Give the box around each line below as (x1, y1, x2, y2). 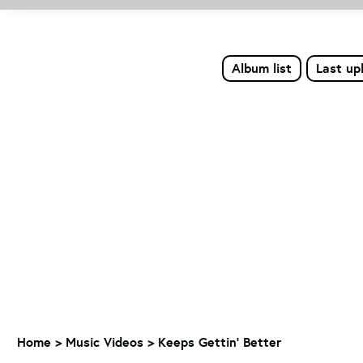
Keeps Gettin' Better (158, 333, 281, 351)
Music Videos (66, 333, 143, 351)
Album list (232, 59, 292, 77)
